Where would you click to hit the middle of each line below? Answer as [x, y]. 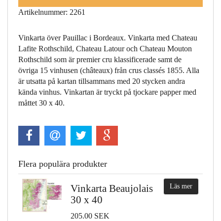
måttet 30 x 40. [41, 103]
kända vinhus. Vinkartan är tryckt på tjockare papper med [107, 92]
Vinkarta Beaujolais [112, 189]
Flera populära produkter [63, 164]
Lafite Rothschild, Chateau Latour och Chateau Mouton [105, 49]
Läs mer [181, 186]
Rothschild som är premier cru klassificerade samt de [100, 60]
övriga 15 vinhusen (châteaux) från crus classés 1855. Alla [109, 71]
